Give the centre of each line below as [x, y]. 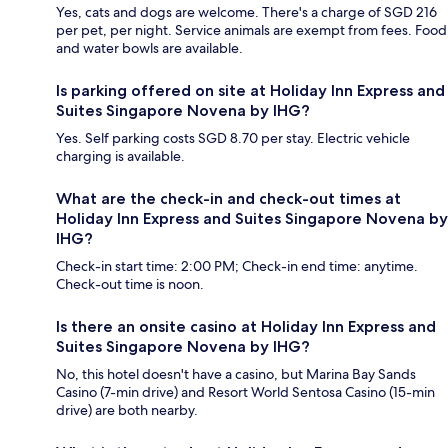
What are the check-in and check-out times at [228, 199]
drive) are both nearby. [127, 410]
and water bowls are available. [149, 48]
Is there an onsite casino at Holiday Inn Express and [246, 327]
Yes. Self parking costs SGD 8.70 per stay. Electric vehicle [233, 138]
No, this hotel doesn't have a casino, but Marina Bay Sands [236, 374]
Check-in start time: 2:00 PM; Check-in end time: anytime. [237, 266]
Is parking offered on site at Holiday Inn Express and [250, 91]
